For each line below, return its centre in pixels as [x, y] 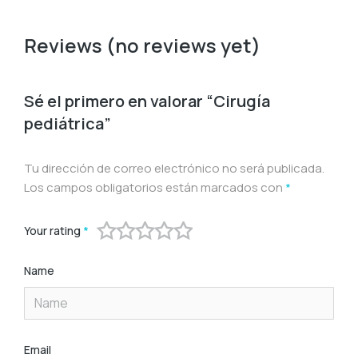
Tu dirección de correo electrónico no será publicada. [174, 169]
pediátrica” [68, 124]
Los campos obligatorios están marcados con [155, 188]
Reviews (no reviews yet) [142, 46]
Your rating [54, 231]
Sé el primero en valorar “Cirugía [147, 101]
